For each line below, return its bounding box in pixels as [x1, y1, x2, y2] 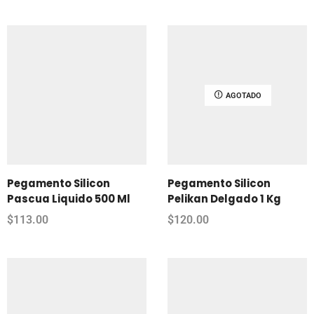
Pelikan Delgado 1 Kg [168, 191, 281, 206]
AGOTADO [225, 90, 261, 100]
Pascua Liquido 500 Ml [7, 191, 130, 206]
